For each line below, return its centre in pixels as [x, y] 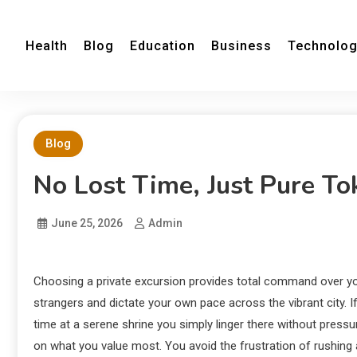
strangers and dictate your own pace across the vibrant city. [190, 303]
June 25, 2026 [87, 223]
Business [241, 45]
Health [47, 45]
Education [163, 45]
